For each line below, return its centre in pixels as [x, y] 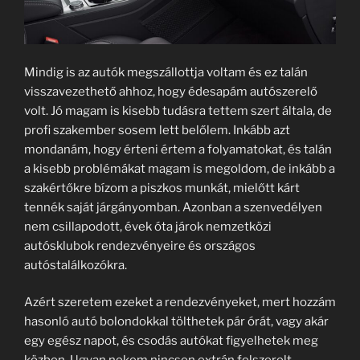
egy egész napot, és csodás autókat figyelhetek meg [171, 341]
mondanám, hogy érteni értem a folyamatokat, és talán [178, 149]
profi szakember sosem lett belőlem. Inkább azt [157, 130]
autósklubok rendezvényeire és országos [140, 245]
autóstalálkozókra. [76, 265]
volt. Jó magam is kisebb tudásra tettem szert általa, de [178, 110]
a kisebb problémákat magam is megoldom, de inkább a [180, 168]
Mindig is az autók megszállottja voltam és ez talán [166, 72]
